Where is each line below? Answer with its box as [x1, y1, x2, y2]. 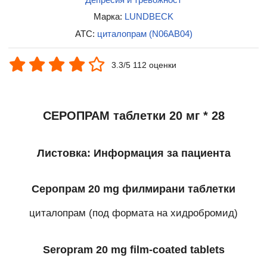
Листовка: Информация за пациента [36, 147, 231, 159]
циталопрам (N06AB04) [97, 29, 193, 39]
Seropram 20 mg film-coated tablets [42, 244, 225, 256]
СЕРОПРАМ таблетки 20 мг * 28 [42, 109, 225, 123]
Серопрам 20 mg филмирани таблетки [32, 182, 235, 195]
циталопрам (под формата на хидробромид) [29, 207, 238, 219]
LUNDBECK [125, 11, 173, 22]
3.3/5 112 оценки [111, 60, 177, 70]
